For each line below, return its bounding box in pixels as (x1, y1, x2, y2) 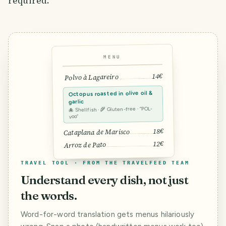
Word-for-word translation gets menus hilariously (21, 209, 195, 219)
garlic (68, 98, 84, 105)
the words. (21, 188, 77, 203)
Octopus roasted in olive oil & (68, 89, 153, 98)
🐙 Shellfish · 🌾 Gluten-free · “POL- (69, 105, 153, 114)
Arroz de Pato (64, 139, 106, 150)
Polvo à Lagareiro (64, 72, 119, 83)
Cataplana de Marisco (63, 127, 130, 138)
